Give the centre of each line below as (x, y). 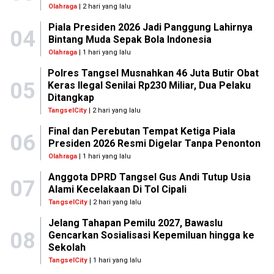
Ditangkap (71, 98)
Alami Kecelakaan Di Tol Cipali (117, 189)
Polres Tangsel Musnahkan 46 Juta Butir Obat (154, 73)
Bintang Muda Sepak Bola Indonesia (130, 39)
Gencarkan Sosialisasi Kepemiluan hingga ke (151, 235)
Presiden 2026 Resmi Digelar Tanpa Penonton (154, 143)
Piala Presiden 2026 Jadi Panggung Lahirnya (150, 27)
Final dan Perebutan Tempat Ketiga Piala (142, 131)
